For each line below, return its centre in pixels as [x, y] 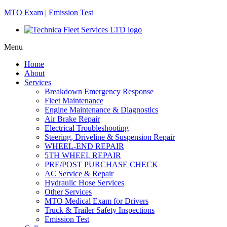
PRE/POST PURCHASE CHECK [101, 164]
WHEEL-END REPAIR [84, 146]
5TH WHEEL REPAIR [83, 155]
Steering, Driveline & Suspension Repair [110, 137]
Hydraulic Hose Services [84, 183]
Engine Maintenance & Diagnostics [101, 110]
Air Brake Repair [72, 119]
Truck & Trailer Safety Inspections [100, 210]
